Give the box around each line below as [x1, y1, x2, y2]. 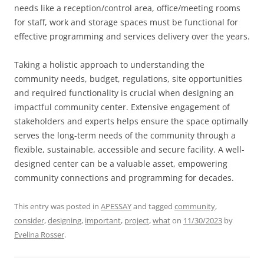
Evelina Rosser [14, 229, 64, 240]
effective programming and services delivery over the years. [14, 31, 250, 42]
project [124, 215, 149, 226]
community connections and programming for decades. [14, 172, 234, 183]
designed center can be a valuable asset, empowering [14, 158, 227, 169]
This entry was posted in [14, 201, 101, 212]
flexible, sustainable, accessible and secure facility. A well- [14, 144, 245, 155]
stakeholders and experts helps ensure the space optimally [14, 115, 248, 127]
